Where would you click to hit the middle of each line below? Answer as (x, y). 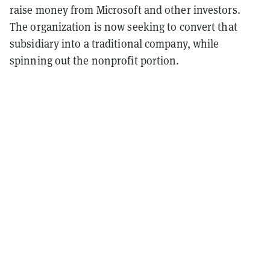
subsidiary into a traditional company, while (115, 43)
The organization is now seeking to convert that (124, 27)
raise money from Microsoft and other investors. (125, 10)
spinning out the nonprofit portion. (95, 60)
